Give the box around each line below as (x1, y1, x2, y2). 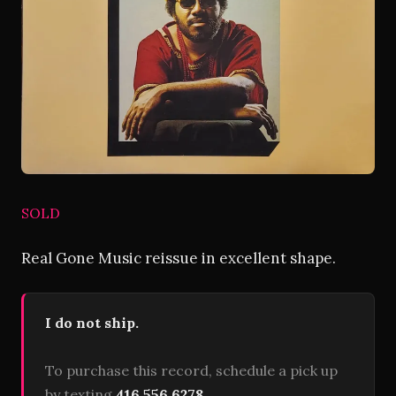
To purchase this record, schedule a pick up (45, 362, 338, 379)
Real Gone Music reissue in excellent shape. (21, 248, 336, 268)
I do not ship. (45, 314, 139, 331)
